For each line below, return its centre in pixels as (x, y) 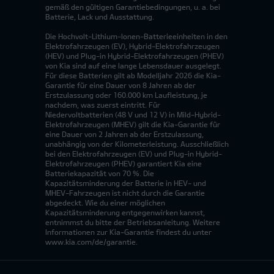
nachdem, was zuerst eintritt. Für (103, 104)
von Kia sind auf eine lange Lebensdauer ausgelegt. (133, 65)
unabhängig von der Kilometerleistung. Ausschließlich (137, 143)
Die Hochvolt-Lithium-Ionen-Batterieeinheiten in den (136, 36)
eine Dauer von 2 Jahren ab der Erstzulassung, (124, 134)
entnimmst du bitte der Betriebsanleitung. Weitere (133, 222)
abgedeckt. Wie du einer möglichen (105, 202)
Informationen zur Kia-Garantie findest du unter (128, 231)
